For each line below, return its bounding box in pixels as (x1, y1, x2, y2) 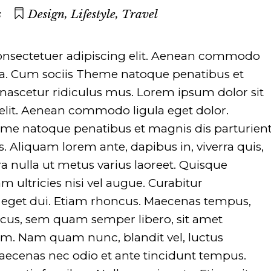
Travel (122, 7, 158, 22)
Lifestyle (71, 7, 116, 22)
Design (28, 7, 65, 22)
